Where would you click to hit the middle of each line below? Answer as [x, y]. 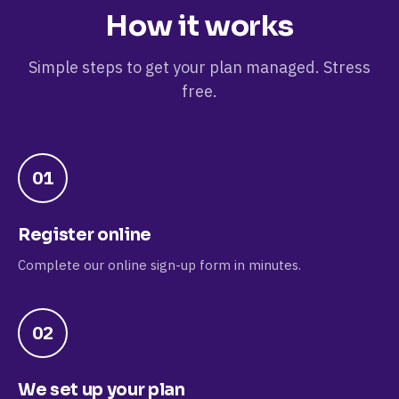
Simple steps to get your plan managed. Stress [199, 67]
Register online [85, 235]
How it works [199, 26]
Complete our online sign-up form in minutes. [159, 265]
